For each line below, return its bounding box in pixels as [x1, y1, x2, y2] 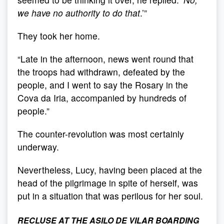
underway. [17, 140, 59, 153]
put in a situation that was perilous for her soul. [17, 189, 203, 202]
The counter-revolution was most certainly [17, 127, 184, 140]
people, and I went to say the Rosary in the [17, 78, 188, 91]
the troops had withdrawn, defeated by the [17, 65, 185, 78]
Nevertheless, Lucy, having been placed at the [17, 163, 202, 176]
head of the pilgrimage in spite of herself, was [17, 176, 198, 189]
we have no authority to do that [17, 6, 140, 19]
